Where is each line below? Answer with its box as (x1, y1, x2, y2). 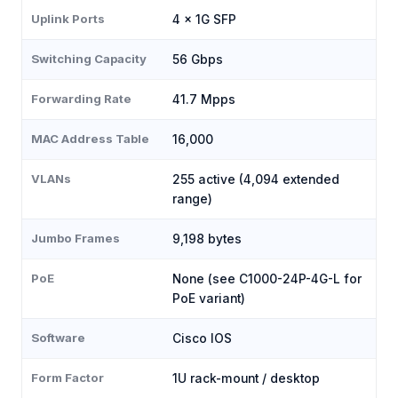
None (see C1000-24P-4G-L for (172, 272, 362, 286)
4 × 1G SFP (172, 12, 236, 27)
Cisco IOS (172, 331, 232, 346)
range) (172, 192, 212, 206)
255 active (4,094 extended (172, 172, 339, 187)
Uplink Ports (31, 12, 105, 26)
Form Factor (31, 370, 104, 385)
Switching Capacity (31, 52, 147, 66)
